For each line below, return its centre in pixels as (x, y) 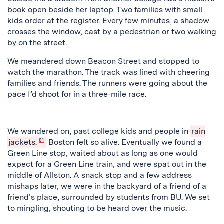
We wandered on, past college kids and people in (99, 131)
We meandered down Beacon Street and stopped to (103, 61)
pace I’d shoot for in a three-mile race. (78, 94)
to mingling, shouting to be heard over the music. (98, 208)
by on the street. (38, 43)
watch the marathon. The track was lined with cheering (109, 72)
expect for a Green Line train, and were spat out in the (107, 164)
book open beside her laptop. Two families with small (105, 10)
